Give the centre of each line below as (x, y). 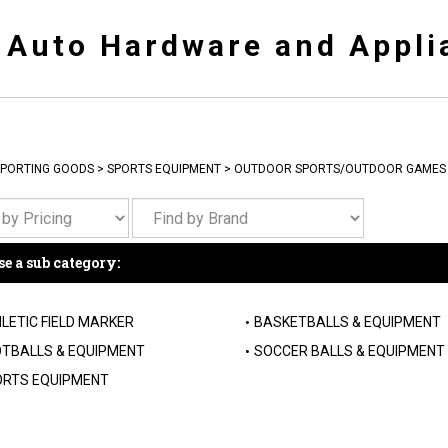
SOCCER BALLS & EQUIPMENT (349, 351)
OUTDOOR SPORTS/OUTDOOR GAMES (339, 169)
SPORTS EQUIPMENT (163, 169)
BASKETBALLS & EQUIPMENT (347, 322)
